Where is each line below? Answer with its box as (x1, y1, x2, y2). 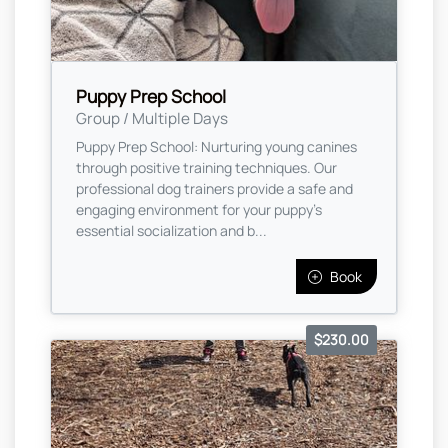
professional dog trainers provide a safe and (76, 179, 353, 199)
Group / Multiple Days (76, 108, 228, 130)
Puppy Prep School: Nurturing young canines (76, 137, 357, 157)
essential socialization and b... (76, 221, 267, 241)
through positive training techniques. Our (76, 158, 337, 178)
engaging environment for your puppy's (76, 200, 322, 220)
